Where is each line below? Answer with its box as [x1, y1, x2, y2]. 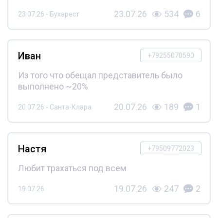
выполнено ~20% [18, 81, 88, 92]
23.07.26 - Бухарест [18, 10, 79, 18]
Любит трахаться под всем [18, 163, 127, 174]
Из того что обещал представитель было [18, 70, 182, 81]
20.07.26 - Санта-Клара [18, 103, 91, 111]
